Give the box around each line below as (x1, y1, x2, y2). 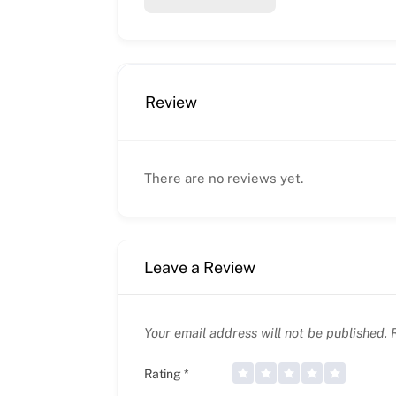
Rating (144, 366, 184, 381)
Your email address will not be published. (144, 324, 387, 340)
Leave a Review (144, 257, 255, 277)
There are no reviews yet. (144, 170, 303, 186)
